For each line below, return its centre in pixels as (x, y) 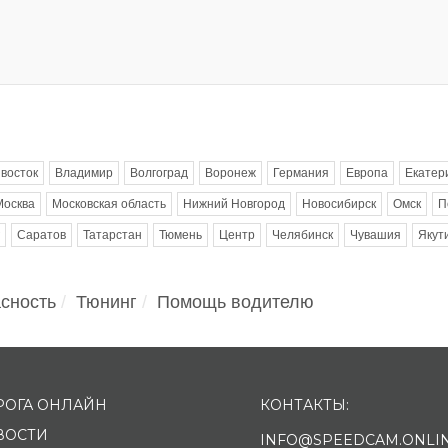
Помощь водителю (235, 301)
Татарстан (112, 234)
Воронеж (230, 172)
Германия (301, 172)
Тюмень (180, 234)
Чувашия (375, 234)
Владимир (84, 172)
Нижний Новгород (234, 203)
